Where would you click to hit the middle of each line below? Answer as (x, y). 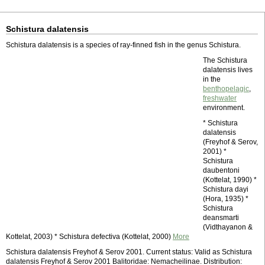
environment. (224, 108)
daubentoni (221, 170)
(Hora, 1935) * (226, 199)
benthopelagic (226, 89)
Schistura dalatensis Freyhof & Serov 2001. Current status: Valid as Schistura (129, 252)
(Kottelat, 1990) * (230, 180)
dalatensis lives (228, 70)
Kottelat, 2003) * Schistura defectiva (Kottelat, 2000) (89, 237)
